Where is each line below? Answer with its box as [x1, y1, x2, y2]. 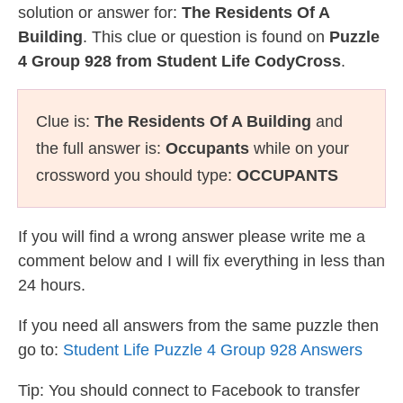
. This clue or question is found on [83, 28, 329, 46]
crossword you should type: [36, 166, 237, 184]
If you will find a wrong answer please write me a [18, 228, 365, 246]
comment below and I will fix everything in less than [18, 252, 385, 270]
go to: [18, 341, 63, 359]
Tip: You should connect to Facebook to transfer [18, 381, 360, 399]
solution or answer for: [18, 4, 182, 22]
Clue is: [36, 112, 94, 130]
